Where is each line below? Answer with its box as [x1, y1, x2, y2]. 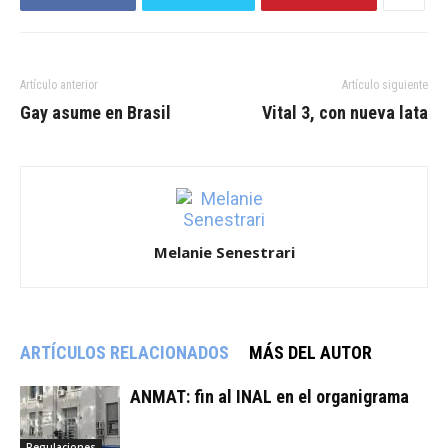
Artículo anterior [20, 78, 98, 93]
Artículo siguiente [342, 78, 428, 93]
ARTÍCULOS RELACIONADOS [20, 342, 229, 364]
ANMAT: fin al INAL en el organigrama [130, 386, 409, 408]
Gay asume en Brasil [20, 102, 171, 124]
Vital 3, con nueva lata [262, 102, 428, 124]
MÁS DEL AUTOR [249, 342, 372, 364]
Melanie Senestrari [153, 242, 295, 263]
